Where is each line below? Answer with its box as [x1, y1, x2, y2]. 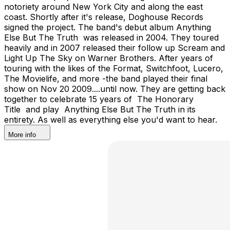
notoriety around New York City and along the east [4, 1, 203, 12]
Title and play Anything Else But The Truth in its [4, 104, 196, 114]
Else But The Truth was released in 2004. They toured [4, 32, 219, 43]
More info [8, 130, 36, 139]
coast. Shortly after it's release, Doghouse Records [4, 11, 203, 22]
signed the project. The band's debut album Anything [4, 22, 211, 32]
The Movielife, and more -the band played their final [4, 73, 207, 84]
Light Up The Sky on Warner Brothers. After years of [4, 52, 213, 63]
